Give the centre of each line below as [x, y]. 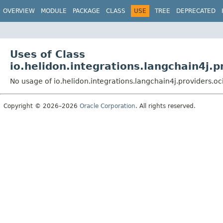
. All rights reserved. [166, 106]
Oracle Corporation [108, 106]
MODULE [54, 11]
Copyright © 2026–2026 [42, 106]
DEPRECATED [196, 11]
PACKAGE [86, 11]
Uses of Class [48, 54]
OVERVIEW [19, 11]
